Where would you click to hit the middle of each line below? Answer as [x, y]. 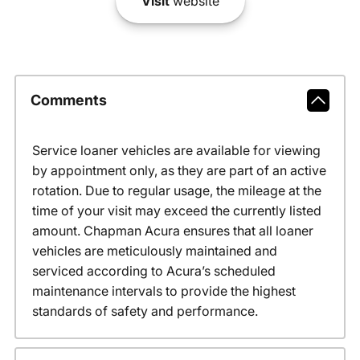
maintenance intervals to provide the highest [164, 290]
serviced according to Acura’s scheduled [153, 270]
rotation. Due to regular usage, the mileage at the [176, 190]
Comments [68, 100]
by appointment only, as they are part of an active [179, 170]
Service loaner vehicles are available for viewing [176, 150]
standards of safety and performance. [145, 311]
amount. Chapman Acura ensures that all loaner [172, 230]
